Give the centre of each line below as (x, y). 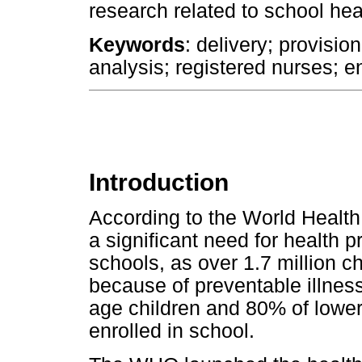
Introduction (159, 183)
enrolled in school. (172, 331)
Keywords (137, 44)
